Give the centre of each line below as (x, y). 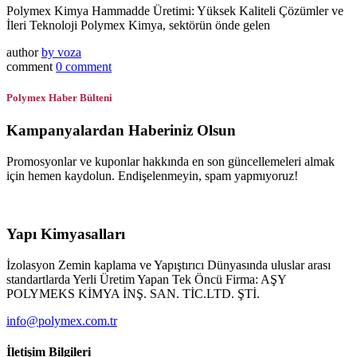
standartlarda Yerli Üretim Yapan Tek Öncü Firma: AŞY (146, 279)
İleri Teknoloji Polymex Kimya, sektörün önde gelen (138, 25)
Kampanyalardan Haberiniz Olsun (121, 131)
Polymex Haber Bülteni (59, 98)
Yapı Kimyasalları (66, 233)
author (24, 53)
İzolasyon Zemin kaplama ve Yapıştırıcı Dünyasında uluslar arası (169, 265)
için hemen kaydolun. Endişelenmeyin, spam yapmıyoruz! (152, 176)
